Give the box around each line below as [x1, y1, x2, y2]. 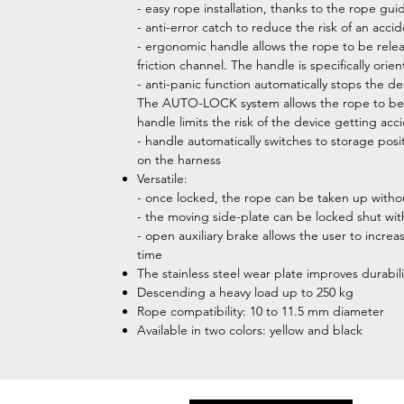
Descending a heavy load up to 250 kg [137, 284, 353, 300]
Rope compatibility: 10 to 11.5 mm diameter [137, 303, 384, 319]
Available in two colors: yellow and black [137, 322, 363, 338]
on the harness [137, 151, 221, 168]
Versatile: [137, 170, 188, 187]
